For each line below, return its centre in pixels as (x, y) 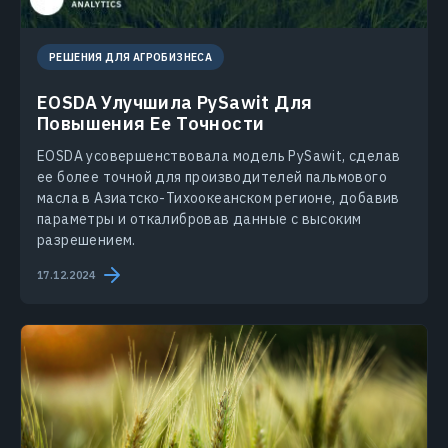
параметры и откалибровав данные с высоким (199, 219)
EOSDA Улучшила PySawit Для (175, 103)
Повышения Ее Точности (151, 124)
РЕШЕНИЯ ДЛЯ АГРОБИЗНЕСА (131, 57)
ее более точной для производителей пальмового (212, 177)
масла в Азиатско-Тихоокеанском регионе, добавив (218, 198)
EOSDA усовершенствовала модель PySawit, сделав (219, 156)
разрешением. (86, 240)
